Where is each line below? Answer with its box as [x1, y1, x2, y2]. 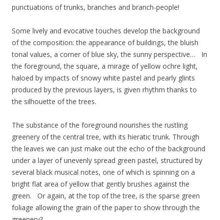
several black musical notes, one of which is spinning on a [12, 167, 195, 177]
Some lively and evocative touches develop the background [12, 26, 200, 35]
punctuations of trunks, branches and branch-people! [12, 2, 179, 12]
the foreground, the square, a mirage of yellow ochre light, [12, 61, 198, 71]
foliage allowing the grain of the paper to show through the [12, 202, 200, 212]
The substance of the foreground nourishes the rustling [12, 120, 188, 130]
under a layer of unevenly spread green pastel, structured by [12, 155, 202, 165]
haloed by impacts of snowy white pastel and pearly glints [12, 73, 195, 82]
